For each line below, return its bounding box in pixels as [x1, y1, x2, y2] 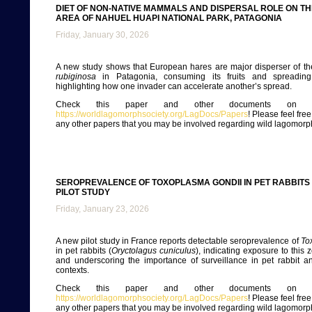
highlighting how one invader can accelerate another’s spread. [56, 81, 292, 91]
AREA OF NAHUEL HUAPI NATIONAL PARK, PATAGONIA [56, 13, 282, 23]
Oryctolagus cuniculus [111, 246, 196, 256]
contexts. [56, 265, 89, 275]
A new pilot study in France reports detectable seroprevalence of [56, 236, 301, 246]
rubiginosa [56, 72, 96, 81]
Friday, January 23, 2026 [56, 204, 149, 214]
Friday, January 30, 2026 [56, 30, 149, 40]
